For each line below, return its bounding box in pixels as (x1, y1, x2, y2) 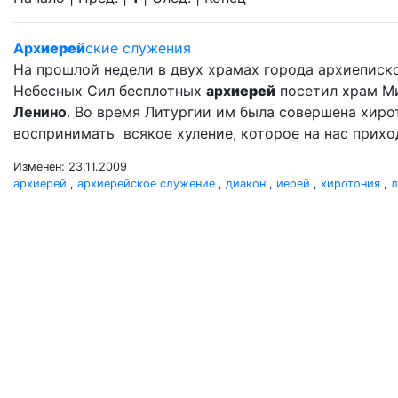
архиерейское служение (77, 177, 215, 190)
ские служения (85, 39, 191, 57)
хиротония (321, 177, 380, 190)
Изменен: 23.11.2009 (13, 160, 127, 173)
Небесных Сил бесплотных (13, 82, 206, 99)
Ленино (13, 103, 67, 121)
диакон (226, 177, 266, 190)
